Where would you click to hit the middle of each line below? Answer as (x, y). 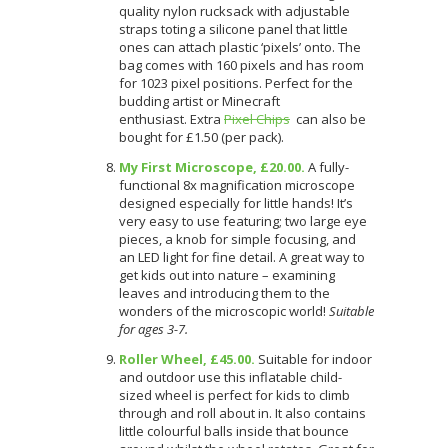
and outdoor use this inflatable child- (230, 376)
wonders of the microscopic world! (224, 310)
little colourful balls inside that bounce (234, 430)
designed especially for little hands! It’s (236, 202)
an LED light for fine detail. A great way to (242, 256)
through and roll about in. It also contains (242, 412)
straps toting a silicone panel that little (233, 28)
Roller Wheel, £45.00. (187, 358)
